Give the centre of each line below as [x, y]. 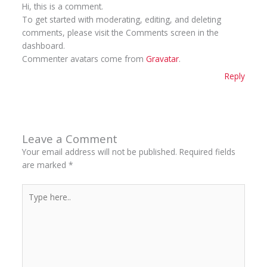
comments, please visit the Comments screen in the [120, 33]
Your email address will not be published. [99, 152]
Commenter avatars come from [84, 59]
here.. [32, 203]
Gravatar [162, 59]
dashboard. [43, 46]
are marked [45, 165]
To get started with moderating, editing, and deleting [121, 20]
